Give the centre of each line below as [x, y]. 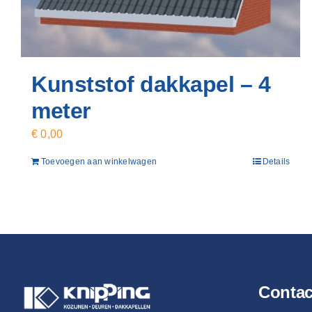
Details [276, 162]
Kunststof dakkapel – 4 [151, 84]
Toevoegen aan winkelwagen [99, 162]
